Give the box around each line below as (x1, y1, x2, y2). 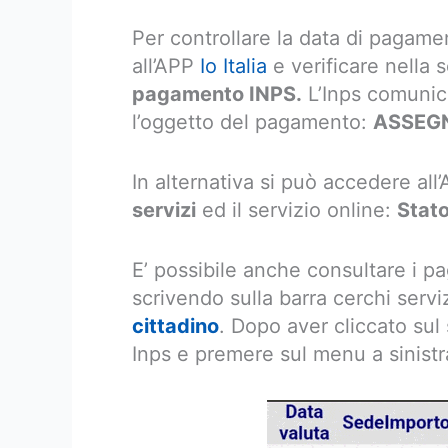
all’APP (132, 54, 200, 78)
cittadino (132, 314, 219, 338)
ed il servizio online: (196, 198, 397, 222)
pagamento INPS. (132, 82, 302, 106)
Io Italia (200, 54, 267, 78)
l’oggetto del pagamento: (132, 110, 373, 134)
